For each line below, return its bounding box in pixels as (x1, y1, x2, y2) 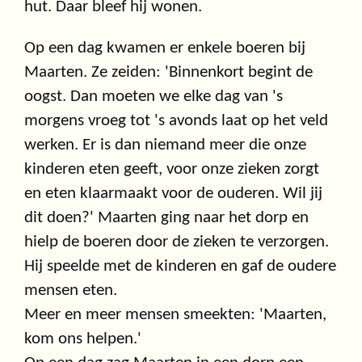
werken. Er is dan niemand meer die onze (24, 137, 306, 154)
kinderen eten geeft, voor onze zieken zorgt (24, 161, 319, 179)
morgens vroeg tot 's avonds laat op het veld (24, 112, 328, 130)
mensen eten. (24, 282, 117, 300)
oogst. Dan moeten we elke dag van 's (24, 88, 283, 106)
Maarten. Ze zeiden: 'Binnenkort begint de (24, 64, 313, 82)
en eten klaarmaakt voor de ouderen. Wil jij (24, 185, 322, 203)
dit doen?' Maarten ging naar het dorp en (24, 209, 309, 227)
